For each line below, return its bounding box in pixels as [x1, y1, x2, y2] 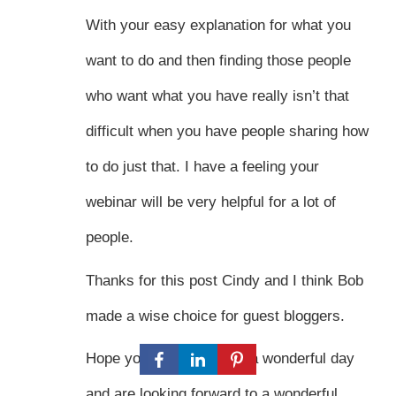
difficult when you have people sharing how [85, 123, 369, 141]
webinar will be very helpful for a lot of [85, 194, 336, 211]
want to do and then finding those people [85, 52, 351, 70]
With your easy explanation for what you [85, 17, 351, 34]
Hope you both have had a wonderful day [85, 350, 354, 368]
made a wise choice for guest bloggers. [85, 307, 345, 324]
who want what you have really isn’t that [85, 88, 349, 105]
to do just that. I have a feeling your [85, 158, 319, 176]
